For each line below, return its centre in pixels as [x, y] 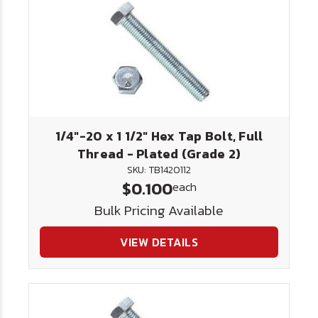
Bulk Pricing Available [159, 210]
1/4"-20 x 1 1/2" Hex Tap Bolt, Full [159, 136]
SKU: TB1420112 [159, 170]
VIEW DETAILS [159, 242]
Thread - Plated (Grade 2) [159, 154]
